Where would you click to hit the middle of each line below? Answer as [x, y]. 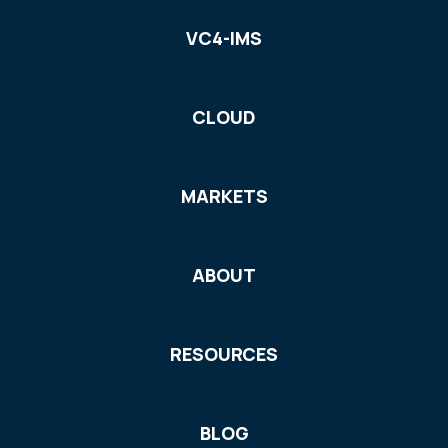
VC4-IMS [224, 38]
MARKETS [224, 196]
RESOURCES [224, 354]
